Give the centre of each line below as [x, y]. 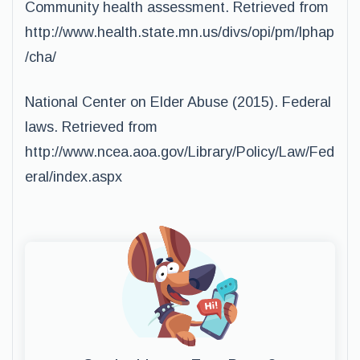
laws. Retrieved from [91, 127]
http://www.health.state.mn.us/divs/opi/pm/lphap [180, 32]
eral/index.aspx [74, 177]
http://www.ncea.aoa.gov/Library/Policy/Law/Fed [180, 152]
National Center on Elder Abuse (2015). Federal [178, 102]
